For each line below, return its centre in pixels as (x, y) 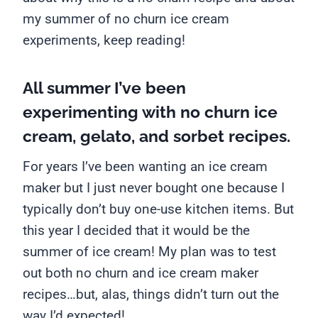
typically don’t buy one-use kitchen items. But (158, 209)
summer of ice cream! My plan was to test (149, 252)
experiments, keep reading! (104, 40)
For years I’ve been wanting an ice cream (145, 167)
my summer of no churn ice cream (126, 19)
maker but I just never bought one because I (154, 188)
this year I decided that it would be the (136, 231)
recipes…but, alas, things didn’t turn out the (151, 295)
